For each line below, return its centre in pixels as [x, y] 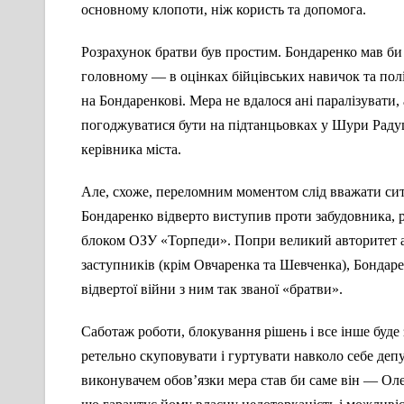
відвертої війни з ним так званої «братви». [212, 289]
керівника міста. [131, 150]
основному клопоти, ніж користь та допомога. [224, 10]
